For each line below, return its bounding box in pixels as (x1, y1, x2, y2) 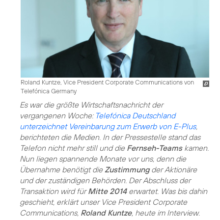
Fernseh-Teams (127, 143, 182, 153)
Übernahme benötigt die (20, 165, 105, 174)
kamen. (182, 143, 209, 153)
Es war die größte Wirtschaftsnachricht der (20, 100, 163, 110)
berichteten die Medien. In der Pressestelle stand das (20, 132, 200, 142)
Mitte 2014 (88, 186, 127, 196)
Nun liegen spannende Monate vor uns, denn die (20, 154, 186, 164)
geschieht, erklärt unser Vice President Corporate (20, 197, 187, 207)
